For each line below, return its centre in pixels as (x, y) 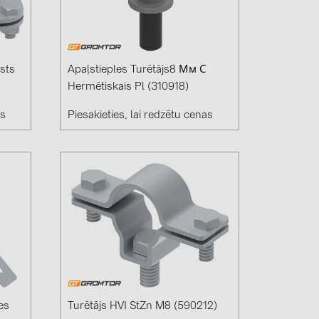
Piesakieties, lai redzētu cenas (141, 116)
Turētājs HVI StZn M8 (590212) (143, 307)
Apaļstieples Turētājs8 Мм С (137, 70)
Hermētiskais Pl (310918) (129, 88)
